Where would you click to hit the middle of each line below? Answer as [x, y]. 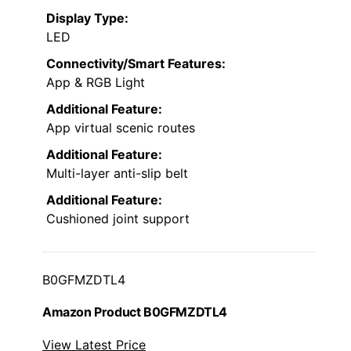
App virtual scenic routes [121, 128]
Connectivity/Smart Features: [136, 64]
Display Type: [87, 18]
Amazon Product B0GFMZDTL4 [135, 312]
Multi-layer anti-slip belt [117, 174]
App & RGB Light [96, 83]
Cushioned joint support [118, 219]
